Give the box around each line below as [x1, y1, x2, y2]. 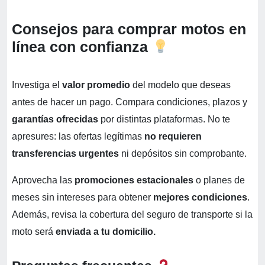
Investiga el [12, 80, 62, 91]
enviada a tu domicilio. [56, 227, 156, 237]
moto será [12, 227, 56, 237]
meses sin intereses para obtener [12, 192, 153, 203]
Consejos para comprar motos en [12, 21, 246, 38]
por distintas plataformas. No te [98, 114, 230, 125]
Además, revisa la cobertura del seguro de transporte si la [12, 209, 253, 220]
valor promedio [62, 80, 130, 91]
